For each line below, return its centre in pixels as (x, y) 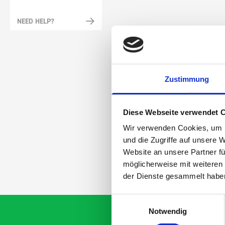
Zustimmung (187, 79)
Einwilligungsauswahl (146, 199)
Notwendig (168, 211)
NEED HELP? (36, 21)
